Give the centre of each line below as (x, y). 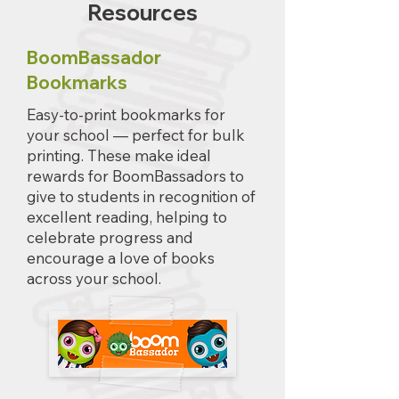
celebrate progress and (110, 237)
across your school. (94, 278)
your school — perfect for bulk (136, 135)
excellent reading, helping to (127, 217)
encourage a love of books (121, 258)
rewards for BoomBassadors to (135, 176)
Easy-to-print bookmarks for (126, 114)
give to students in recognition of (141, 196)
